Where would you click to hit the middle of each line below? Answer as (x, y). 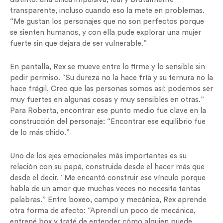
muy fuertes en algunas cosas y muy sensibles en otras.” (107, 100)
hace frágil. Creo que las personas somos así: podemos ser (111, 89)
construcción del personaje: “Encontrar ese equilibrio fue (108, 122)
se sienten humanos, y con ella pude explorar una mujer (106, 33)
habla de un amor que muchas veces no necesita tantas (105, 189)
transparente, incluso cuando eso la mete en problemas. (107, 11)
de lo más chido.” (40, 133)
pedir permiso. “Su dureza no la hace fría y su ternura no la (111, 78)
